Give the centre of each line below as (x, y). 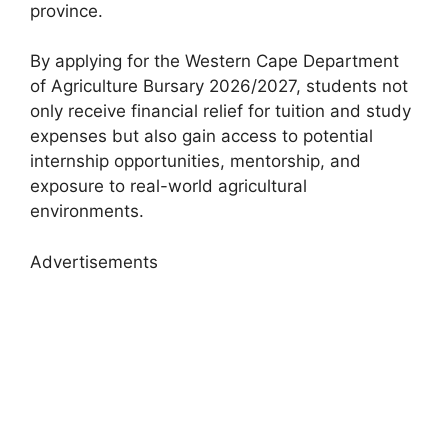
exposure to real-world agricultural (168, 186)
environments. (87, 211)
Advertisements (94, 261)
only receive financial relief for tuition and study (220, 111)
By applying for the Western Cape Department (214, 61)
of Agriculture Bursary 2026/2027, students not (219, 86)
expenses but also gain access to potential (201, 136)
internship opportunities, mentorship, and (195, 161)
